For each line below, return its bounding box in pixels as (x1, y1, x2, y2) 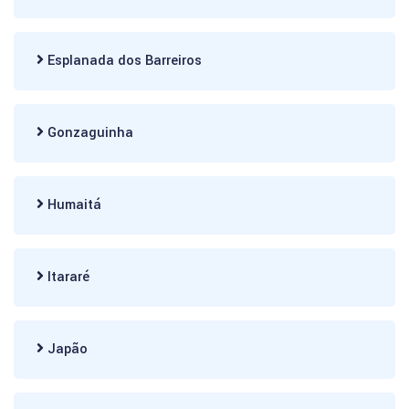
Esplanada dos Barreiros (44, 51, 202, 70)
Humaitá (44, 195, 101, 215)
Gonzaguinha (44, 123, 133, 142)
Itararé (44, 267, 89, 287)
